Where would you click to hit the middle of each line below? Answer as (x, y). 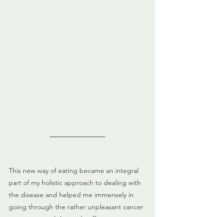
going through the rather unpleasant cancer (77, 207)
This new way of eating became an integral (75, 171)
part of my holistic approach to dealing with (76, 183)
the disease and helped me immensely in (72, 195)
